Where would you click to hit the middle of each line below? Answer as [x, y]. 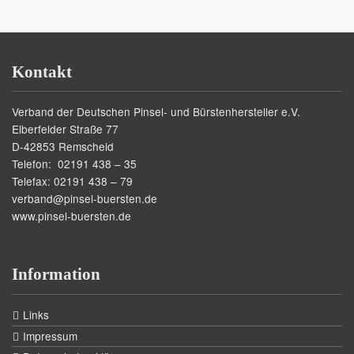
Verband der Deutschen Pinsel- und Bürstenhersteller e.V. [156, 111]
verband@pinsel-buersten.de [85, 198]
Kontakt [42, 71]
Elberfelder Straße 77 [65, 128]
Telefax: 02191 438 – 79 [72, 181]
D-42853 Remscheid [63, 146]
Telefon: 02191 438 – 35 [74, 163]
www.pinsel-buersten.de [72, 215]
